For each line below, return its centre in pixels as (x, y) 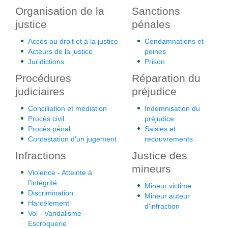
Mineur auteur (167, 196)
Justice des (160, 155)
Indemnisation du (172, 108)
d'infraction (162, 206)
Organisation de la (60, 11)
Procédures (43, 78)
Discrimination (51, 193)
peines (155, 51)
